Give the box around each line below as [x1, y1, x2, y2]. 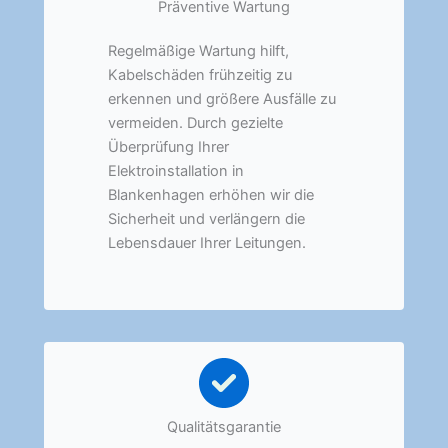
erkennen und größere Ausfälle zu [108, 90, 336, 109]
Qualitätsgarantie [167, 418, 281, 437]
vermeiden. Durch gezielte [108, 114, 283, 133]
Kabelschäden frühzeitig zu [108, 66, 292, 85]
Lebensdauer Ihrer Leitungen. [108, 234, 306, 253]
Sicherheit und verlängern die [108, 210, 305, 229]
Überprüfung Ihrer [108, 138, 229, 157]
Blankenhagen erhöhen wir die [108, 186, 314, 205]
